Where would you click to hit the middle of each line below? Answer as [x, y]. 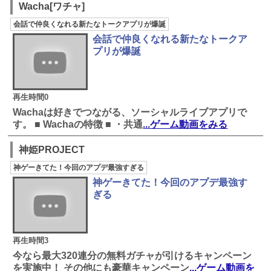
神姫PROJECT [52, 149]
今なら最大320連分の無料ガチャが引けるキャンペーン [132, 256]
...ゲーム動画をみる [185, 125]
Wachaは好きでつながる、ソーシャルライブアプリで [130, 113]
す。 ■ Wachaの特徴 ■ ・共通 [78, 125]
